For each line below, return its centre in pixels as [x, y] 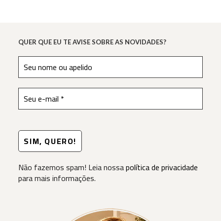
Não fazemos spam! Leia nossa [72, 167]
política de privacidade [162, 167]
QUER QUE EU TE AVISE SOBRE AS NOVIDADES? [92, 42]
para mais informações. [57, 178]
